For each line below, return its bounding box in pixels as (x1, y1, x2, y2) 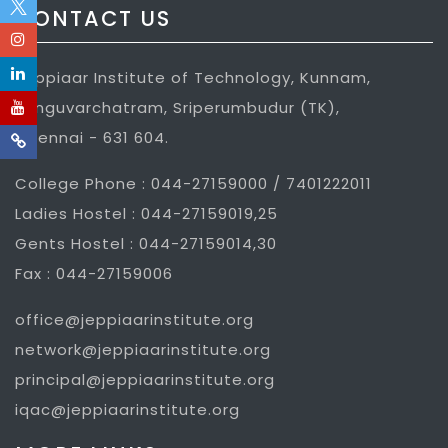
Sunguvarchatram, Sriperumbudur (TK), (15, 96, 340, 118)
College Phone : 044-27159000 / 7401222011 (15, 172, 372, 194)
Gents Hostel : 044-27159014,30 (15, 232, 277, 254)
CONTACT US (15, 3, 171, 33)
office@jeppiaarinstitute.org (15, 308, 254, 330)
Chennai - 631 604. (15, 126, 169, 148)
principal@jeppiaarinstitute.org (15, 368, 275, 390)
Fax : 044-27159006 (15, 262, 173, 284)
